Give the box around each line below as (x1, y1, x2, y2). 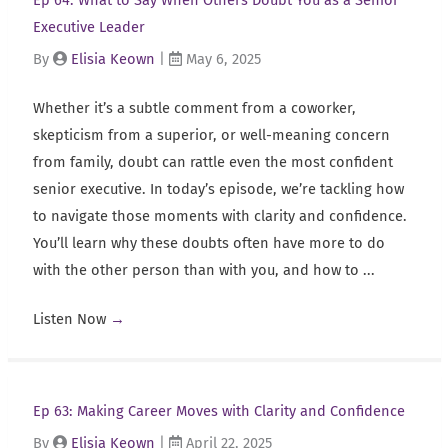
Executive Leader (32, 18, 145, 37)
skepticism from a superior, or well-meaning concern (32, 126, 390, 145)
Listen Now (32, 309, 110, 328)
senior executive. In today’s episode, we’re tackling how (32, 180, 404, 199)
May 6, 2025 (181, 50, 261, 69)
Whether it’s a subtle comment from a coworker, (32, 99, 356, 118)
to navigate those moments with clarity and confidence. (32, 207, 407, 226)
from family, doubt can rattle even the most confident (32, 153, 393, 172)
